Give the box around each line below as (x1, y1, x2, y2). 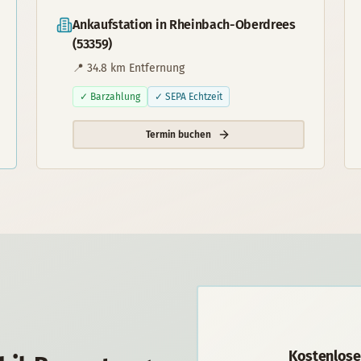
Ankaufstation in (73, 17, 169, 32)
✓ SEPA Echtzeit (155, 91, 223, 102)
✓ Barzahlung (80, 91, 141, 102)
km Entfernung (107, 61, 185, 75)
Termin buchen (146, 129, 212, 140)
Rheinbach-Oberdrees (168, 17, 296, 32)
